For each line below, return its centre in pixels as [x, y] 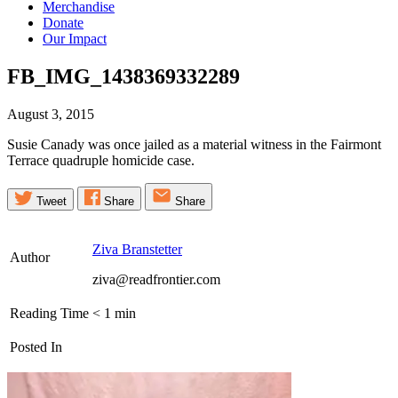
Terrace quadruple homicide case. [101, 160]
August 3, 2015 [51, 114]
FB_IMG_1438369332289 [123, 76]
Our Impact [75, 39]
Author [30, 257]
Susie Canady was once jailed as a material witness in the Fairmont [194, 144]
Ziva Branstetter [137, 249]
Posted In [36, 346]
